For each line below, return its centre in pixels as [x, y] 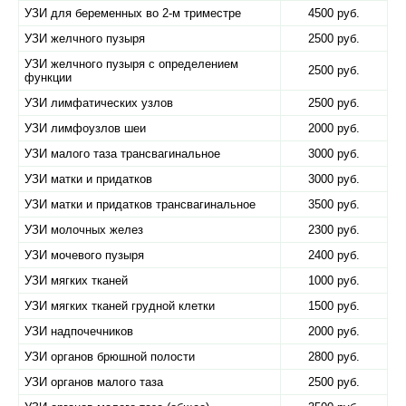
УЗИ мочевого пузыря [84, 255]
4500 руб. [334, 13]
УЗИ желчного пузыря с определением [131, 64]
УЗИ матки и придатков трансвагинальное [140, 204]
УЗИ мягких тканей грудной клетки [120, 306]
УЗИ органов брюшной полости [110, 357]
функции [48, 77]
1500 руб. [334, 306]
